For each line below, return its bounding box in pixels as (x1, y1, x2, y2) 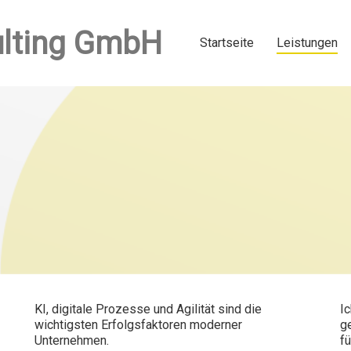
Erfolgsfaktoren (101, 317, 186, 332)
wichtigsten (34, 317, 101, 332)
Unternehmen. (34, 333, 109, 348)
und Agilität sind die (150, 302, 262, 317)
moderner (186, 317, 242, 332)
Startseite (200, 35, 254, 50)
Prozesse (96, 302, 150, 317)
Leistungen (277, 35, 338, 50)
